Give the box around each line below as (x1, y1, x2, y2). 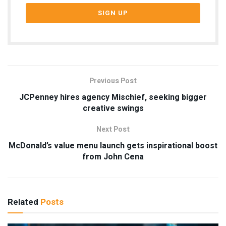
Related (8, 195, 38, 208)
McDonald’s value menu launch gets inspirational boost (9, 139, 217, 152)
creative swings (82, 102, 144, 115)
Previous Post (89, 75, 137, 86)
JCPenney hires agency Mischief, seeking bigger (19, 91, 207, 103)
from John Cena (82, 150, 144, 163)
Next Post (96, 124, 130, 135)
